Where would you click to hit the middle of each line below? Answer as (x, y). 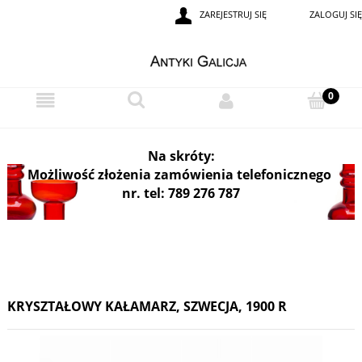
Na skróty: (181, 156)
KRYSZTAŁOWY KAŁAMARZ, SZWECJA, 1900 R (147, 307)
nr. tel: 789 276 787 (181, 193)
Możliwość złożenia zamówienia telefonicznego (181, 174)
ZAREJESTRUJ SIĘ (233, 14)
